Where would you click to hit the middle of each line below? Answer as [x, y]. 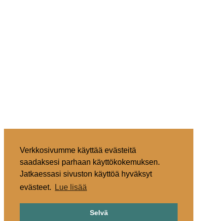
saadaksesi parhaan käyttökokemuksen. [90, 162]
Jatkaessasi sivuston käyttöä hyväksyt [86, 174]
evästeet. [37, 187]
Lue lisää [71, 187]
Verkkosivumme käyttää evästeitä [78, 150]
